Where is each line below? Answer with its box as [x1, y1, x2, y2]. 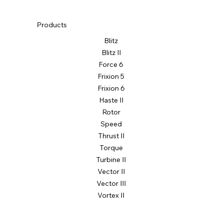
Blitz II [101, 67, 121, 77]
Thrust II [98, 151, 124, 160]
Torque [99, 163, 123, 172]
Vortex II [98, 210, 124, 220]
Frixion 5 [98, 91, 124, 101]
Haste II [99, 115, 123, 124]
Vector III [96, 198, 126, 208]
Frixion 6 [97, 103, 125, 112]
